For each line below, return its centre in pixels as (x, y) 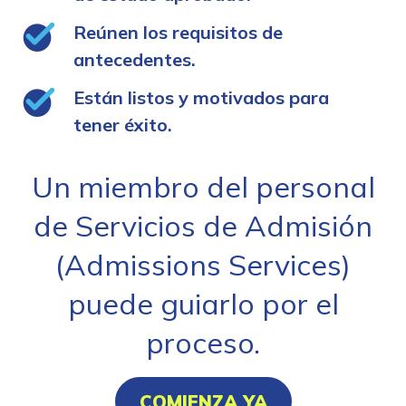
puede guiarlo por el (203, 303)
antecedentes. (134, 59)
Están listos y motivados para (201, 97)
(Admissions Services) (203, 264)
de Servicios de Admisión (203, 225)
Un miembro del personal (203, 186)
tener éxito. (122, 124)
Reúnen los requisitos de (178, 32)
